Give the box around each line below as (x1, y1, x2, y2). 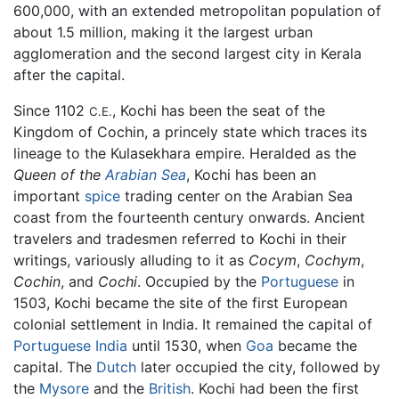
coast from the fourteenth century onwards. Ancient (13, 208, 365, 226)
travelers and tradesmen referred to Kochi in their (13, 229, 346, 248)
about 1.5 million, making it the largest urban (13, 22, 313, 41)
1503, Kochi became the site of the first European (13, 293, 347, 312)
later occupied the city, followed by (136, 357, 380, 376)
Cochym (305, 250, 361, 269)
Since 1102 (13, 101, 89, 119)
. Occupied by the (137, 272, 261, 290)
